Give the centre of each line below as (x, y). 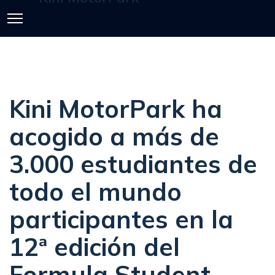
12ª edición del (95, 247)
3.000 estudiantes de (133, 164)
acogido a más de (114, 136)
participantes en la (121, 219)
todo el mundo (95, 192)
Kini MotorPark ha (116, 109)
